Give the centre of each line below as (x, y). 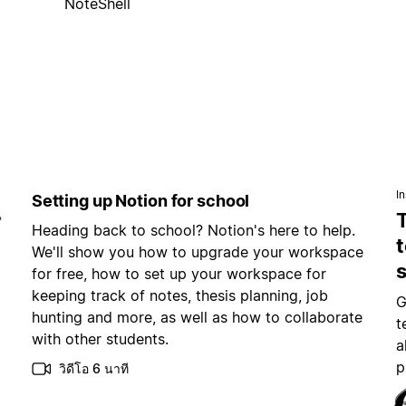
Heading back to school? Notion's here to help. (193, 231)
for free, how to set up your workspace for (179, 274)
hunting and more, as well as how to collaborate (197, 318)
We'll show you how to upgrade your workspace (197, 252)
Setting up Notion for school (140, 201)
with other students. (100, 339)
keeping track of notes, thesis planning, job (179, 296)
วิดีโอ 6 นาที (93, 369)
